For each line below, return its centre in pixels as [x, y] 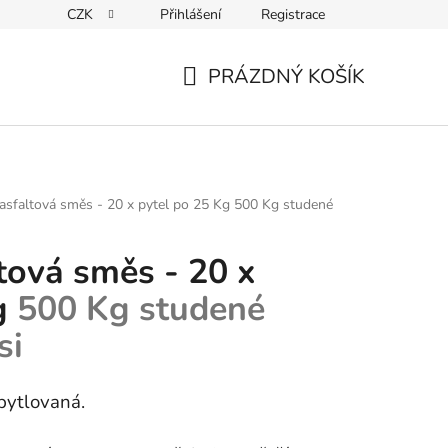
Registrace [293, 14]
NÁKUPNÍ [226, 100]
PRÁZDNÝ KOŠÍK [286, 76]
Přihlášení [190, 14]
